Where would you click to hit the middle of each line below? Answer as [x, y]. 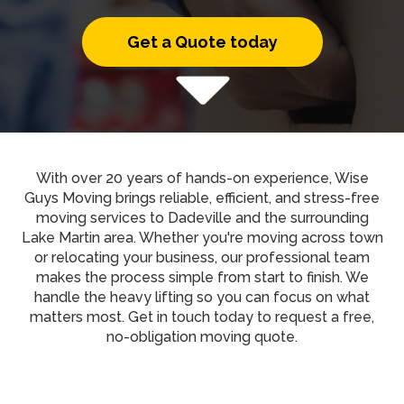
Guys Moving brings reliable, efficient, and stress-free [202, 198]
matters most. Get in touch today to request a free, [202, 317]
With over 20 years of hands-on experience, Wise [202, 179]
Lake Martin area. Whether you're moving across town [202, 238]
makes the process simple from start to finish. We [202, 278]
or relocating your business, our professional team [202, 258]
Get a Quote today [202, 42]
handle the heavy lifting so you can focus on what [202, 298]
